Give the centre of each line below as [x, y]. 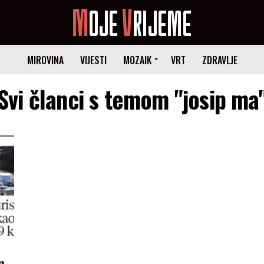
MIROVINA [45, 60]
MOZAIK [137, 60]
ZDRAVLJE [220, 60]
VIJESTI [93, 60]
